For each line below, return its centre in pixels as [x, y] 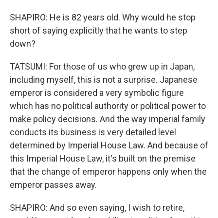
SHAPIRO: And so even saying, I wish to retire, [97, 208]
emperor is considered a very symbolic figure [97, 93]
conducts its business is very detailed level [93, 132]
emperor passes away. [53, 185]
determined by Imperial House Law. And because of [109, 145]
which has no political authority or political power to [108, 106]
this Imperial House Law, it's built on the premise [103, 158]
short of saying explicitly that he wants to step [99, 30]
